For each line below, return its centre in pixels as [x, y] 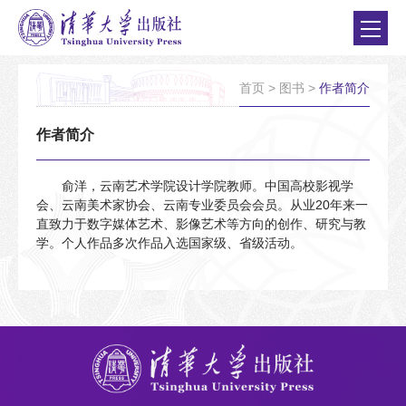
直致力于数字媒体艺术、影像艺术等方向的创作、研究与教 [201, 224]
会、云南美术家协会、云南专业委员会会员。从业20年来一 [202, 205]
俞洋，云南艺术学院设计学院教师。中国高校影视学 [208, 186]
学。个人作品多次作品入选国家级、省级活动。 [169, 243]
